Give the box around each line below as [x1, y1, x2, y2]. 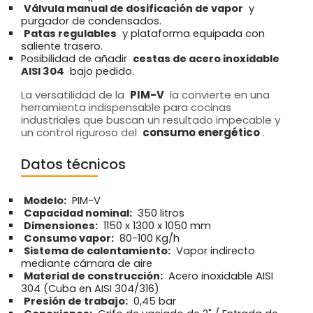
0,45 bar [131, 293, 176, 308]
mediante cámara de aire [21, 256, 152, 270]
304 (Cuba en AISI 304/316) [21, 281, 159, 296]
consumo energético [143, 124, 260, 140]
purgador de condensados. [21, 13, 161, 28]
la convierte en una [167, 87, 270, 102]
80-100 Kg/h [117, 231, 180, 245]
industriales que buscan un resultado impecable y [21, 112, 280, 127]
